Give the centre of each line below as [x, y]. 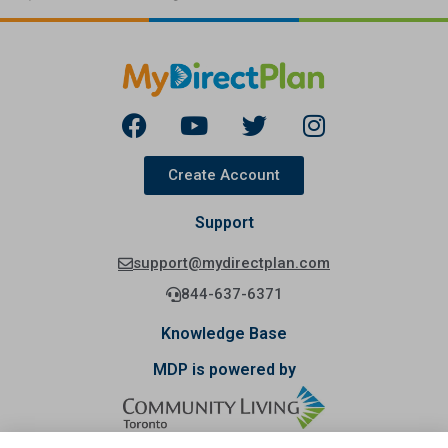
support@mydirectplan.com [231, 262]
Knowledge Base [224, 333]
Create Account [224, 174]
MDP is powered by [224, 369]
